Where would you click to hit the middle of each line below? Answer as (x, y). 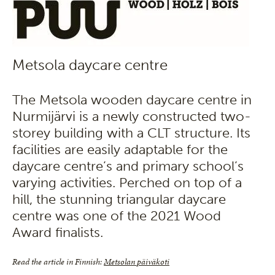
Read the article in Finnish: (58, 262)
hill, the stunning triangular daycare (119, 199)
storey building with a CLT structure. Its (131, 133)
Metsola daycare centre (90, 65)
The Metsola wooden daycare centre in (132, 100)
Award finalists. (58, 232)
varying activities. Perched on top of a (127, 183)
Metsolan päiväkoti (137, 262)
